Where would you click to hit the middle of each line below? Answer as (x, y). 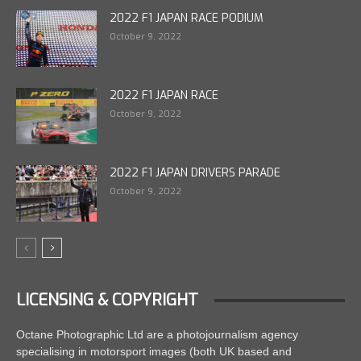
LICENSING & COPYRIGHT (107, 300)
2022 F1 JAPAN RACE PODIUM (187, 18)
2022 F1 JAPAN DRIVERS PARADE (195, 173)
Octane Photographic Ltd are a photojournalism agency (157, 334)
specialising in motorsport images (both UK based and (154, 351)
